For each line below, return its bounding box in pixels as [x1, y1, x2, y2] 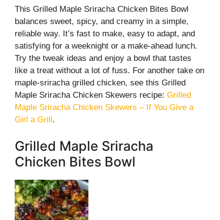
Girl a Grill [15, 115, 53, 124]
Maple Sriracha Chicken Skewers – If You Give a [15, 103, 193, 112]
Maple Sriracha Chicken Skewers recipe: [15, 90, 167, 100]
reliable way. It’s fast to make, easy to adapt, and [15, 29, 195, 38]
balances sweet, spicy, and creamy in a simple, [15, 17, 189, 26]
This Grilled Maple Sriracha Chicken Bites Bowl [15, 4, 189, 14]
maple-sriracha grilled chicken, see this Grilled [15, 78, 186, 87]
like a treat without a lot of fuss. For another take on [15, 66, 204, 75]
